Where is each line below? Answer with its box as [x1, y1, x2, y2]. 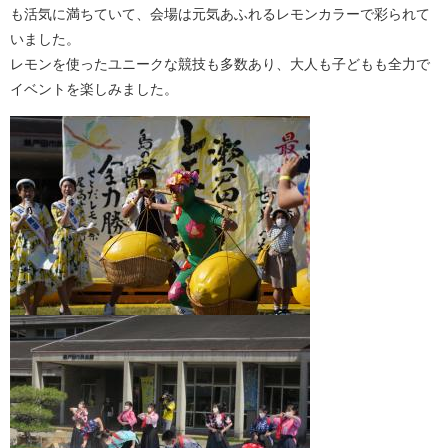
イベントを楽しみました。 [10, 81, 178, 98]
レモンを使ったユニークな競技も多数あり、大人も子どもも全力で [10, 56, 430, 73]
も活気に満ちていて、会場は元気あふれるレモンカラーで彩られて [10, 6, 430, 23]
